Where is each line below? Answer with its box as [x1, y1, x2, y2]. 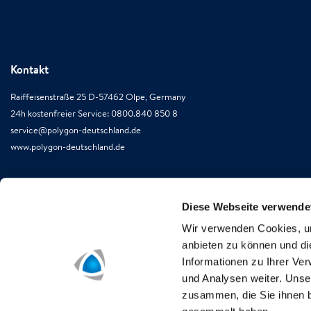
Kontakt [10, 62, 49, 77]
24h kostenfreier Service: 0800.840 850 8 [10, 108, 178, 119]
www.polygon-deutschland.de [10, 141, 125, 153]
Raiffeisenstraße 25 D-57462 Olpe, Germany [10, 91, 186, 103]
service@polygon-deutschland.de [10, 124, 141, 136]
